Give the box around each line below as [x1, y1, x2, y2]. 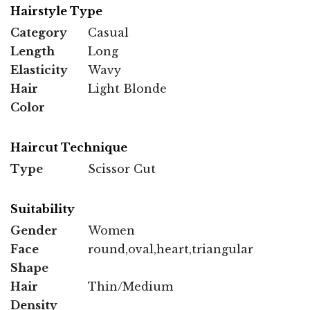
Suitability [10, 202, 75, 217]
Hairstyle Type [10, 4, 102, 19]
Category [10, 26, 67, 40]
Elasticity [10, 63, 68, 77]
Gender [10, 224, 57, 238]
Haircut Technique [10, 140, 127, 155]
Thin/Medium [88, 280, 173, 294]
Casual [88, 26, 129, 40]
